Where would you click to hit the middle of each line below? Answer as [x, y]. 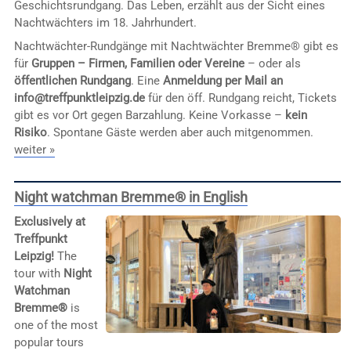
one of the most [56, 326]
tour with [38, 274]
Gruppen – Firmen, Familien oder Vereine [138, 63]
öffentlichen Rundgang [72, 80]
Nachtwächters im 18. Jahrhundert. [105, 23]
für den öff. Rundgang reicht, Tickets [242, 98]
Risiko [30, 132]
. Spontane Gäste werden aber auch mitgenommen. [180, 132]
